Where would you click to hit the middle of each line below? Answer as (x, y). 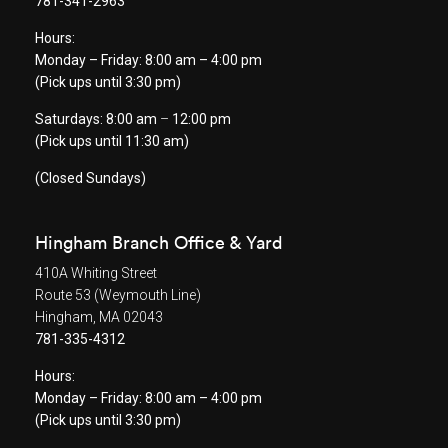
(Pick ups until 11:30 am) (112, 141)
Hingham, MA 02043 (99, 317)
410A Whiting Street (96, 273)
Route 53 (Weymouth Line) (118, 295)
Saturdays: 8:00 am (97, 119)
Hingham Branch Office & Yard (159, 243)
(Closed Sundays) (90, 178)
